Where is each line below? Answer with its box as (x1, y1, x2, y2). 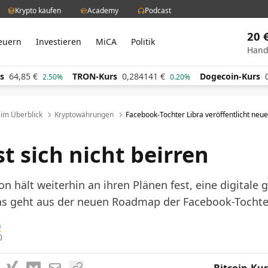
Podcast (145, 5, 171, 16)
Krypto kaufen (15, 5, 61, 16)
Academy (87, 5, 118, 16)
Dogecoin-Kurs (153, 71, 214, 82)
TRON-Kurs (25, 71, 71, 82)
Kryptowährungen (54, 109, 114, 120)
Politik (131, 36, 156, 47)
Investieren (36, 36, 82, 47)
